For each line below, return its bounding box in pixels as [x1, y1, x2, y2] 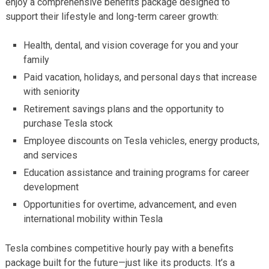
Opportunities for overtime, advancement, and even [23, 198, 237, 210]
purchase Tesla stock [23, 117, 113, 129]
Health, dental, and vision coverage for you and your [23, 39, 239, 51]
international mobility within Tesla [23, 213, 163, 225]
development [23, 181, 79, 193]
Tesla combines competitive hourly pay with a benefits [5, 242, 234, 254]
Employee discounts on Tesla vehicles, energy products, [23, 134, 260, 147]
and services [23, 149, 78, 161]
